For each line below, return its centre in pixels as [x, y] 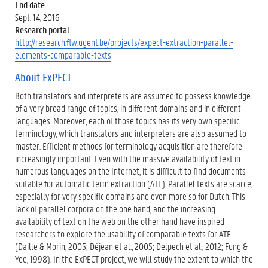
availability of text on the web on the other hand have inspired [120, 221]
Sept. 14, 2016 [37, 17]
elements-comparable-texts [63, 54]
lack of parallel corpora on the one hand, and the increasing [115, 208]
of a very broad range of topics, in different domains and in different [128, 108]
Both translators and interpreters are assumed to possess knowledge [133, 95]
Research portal [42, 29]
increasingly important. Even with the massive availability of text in [128, 158]
